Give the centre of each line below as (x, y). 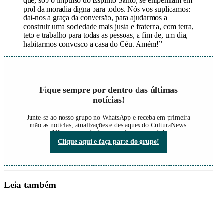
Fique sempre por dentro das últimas (108, 90)
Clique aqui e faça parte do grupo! (108, 142)
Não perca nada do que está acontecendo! (108, 133)
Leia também (30, 185)
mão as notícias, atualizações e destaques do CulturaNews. (108, 125)
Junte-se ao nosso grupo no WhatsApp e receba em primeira (108, 118)
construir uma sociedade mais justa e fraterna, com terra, (108, 27)
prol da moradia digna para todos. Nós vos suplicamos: (107, 9)
